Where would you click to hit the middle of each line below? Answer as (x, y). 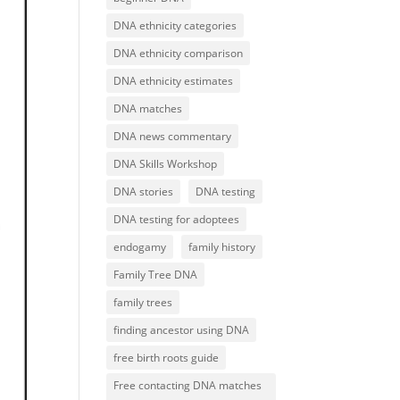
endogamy (140, 247)
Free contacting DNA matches (188, 386)
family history (222, 247)
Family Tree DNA (156, 275)
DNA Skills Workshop (166, 164)
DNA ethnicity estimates (174, 81)
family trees (143, 303)
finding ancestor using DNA (182, 330)
